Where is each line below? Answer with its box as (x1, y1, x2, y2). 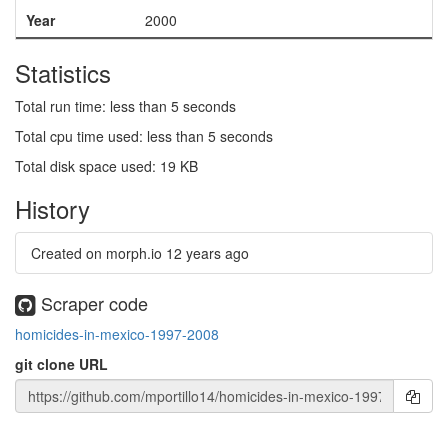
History (15, 191, 90, 226)
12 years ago (166, 243, 249, 263)
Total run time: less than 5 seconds (15, 96, 236, 116)
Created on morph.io (31, 243, 166, 263)
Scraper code (36, 290, 148, 316)
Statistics (15, 55, 111, 90)
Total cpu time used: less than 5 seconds (15, 126, 273, 146)
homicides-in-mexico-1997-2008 (15, 323, 219, 344)
